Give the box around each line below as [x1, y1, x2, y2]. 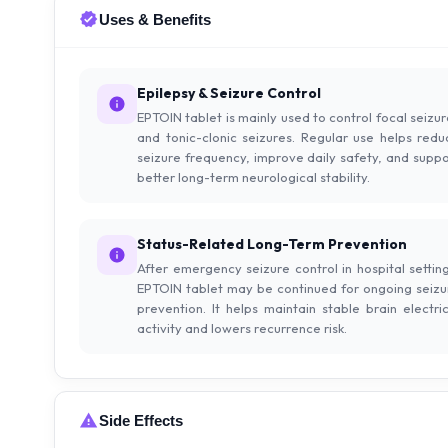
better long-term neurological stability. [137, 169, 370, 186]
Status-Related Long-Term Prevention [137, 235, 407, 254]
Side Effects [99, 411, 183, 429]
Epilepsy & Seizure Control [137, 84, 321, 103]
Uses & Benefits [99, 10, 211, 28]
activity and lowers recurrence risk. [137, 320, 347, 337]
